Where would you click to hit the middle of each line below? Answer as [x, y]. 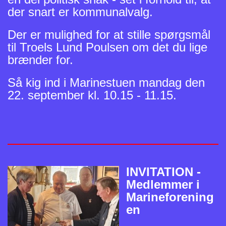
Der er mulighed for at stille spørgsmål [109, 34]
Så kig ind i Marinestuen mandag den [106, 82]
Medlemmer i [163, 184]
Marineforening [170, 197]
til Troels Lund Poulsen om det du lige [107, 47]
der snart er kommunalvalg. [80, 12]
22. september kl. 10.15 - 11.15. [92, 95]
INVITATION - [163, 172]
